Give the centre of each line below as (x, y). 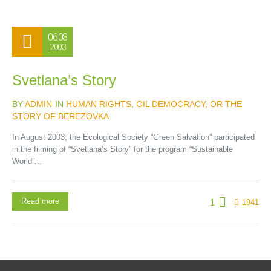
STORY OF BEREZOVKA (60, 116)
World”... (27, 161)
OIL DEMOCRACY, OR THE (189, 104)
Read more (40, 201)
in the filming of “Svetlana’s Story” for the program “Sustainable (122, 149)
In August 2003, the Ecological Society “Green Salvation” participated (133, 137)
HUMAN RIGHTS (99, 104)
